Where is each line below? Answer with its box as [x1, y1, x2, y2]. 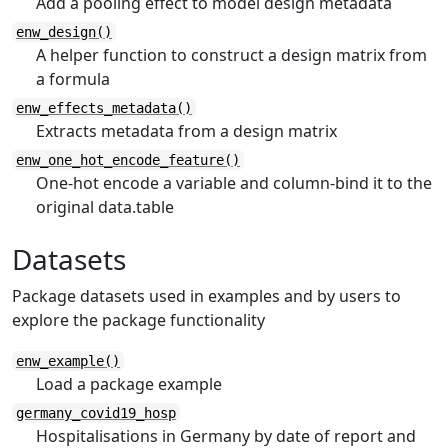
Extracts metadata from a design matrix [36, 120, 337, 142]
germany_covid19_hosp [16, 405, 176, 421]
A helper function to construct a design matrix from [36, 44, 427, 66]
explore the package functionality [12, 309, 265, 331]
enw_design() [16, 24, 112, 40]
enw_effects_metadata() [16, 100, 192, 116]
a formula [36, 68, 110, 90]
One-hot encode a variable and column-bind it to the [36, 172, 432, 194]
